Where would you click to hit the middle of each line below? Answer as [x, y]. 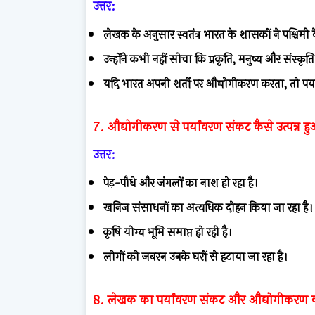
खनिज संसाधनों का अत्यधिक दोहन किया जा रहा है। [208, 207]
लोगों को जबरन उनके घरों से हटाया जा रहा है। [195, 257]
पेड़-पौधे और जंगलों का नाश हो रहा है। [181, 183]
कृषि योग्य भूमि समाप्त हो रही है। [168, 232]
